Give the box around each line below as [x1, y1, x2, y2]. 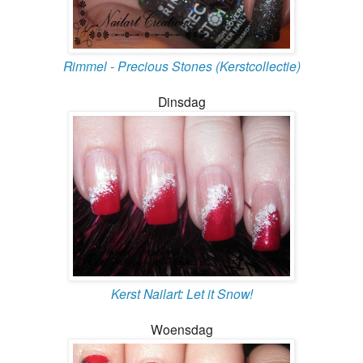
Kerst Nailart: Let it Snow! [110, 284, 253, 302]
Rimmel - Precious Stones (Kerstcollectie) [62, 56, 301, 75]
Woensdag [150, 319, 213, 338]
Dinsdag [157, 92, 206, 110]
